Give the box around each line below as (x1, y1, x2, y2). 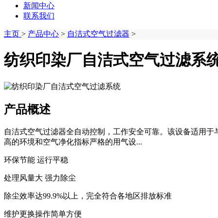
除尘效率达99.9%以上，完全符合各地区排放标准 (4, 191, 172, 200)
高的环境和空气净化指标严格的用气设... (4, 137, 142, 146)
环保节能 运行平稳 (4, 155, 68, 164)
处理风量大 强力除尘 (4, 173, 76, 182)
